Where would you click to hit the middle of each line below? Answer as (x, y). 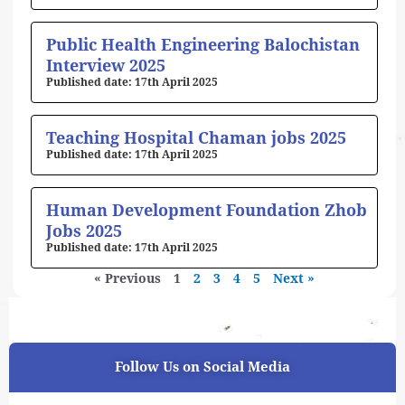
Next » (294, 279)
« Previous (127, 279)
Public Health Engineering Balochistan (203, 45)
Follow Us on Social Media (202, 367)
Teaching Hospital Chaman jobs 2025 (196, 138)
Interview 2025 (106, 66)
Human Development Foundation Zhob (207, 211)
